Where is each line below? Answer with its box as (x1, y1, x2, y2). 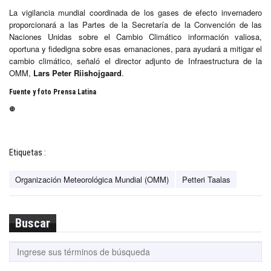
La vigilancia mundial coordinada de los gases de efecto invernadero (9, 6, 262, 18)
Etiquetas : (9, 146, 46, 158)
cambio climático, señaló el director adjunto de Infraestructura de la (9, 54, 262, 67)
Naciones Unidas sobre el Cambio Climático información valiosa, (9, 30, 262, 42)
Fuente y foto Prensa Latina (9, 87, 96, 96)
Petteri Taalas (182, 173, 230, 185)
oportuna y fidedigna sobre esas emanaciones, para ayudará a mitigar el (9, 42, 262, 54)
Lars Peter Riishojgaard (33, 67, 122, 79)
